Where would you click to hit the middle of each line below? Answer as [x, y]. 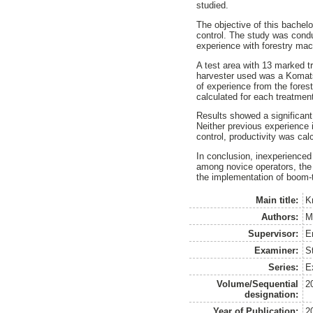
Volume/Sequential [258, 284]
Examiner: [277, 250]
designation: [272, 294]
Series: [284, 267]
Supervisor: [274, 233]
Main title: [277, 200]
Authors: [280, 217]
